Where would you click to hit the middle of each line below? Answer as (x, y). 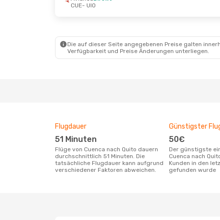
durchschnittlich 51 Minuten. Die (100, 156)
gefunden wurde (192, 170)
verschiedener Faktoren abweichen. (106, 170)
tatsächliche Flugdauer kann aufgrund (109, 163)
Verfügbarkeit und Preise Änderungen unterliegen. (138, 51)
